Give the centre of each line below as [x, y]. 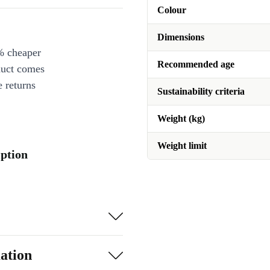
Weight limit [182, 146]
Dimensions [181, 37]
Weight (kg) [181, 118]
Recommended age [196, 64]
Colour [172, 10]
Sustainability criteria [201, 91]
